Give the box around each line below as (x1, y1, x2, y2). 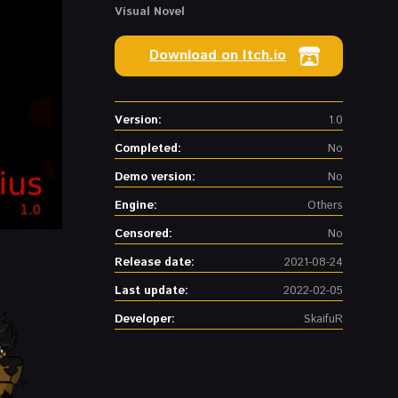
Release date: (115, 253, 195, 271)
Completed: (115, 139, 181, 157)
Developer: (115, 310, 175, 328)
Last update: (115, 282, 188, 299)
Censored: (115, 225, 172, 243)
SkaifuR (304, 310, 343, 328)
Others (307, 196, 343, 214)
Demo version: (115, 168, 195, 186)
